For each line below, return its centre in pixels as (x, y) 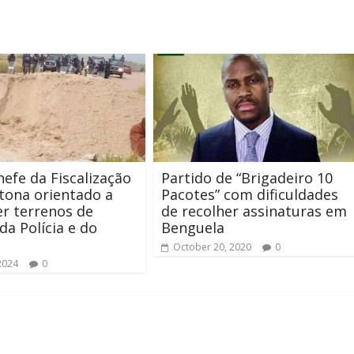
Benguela (193, 227)
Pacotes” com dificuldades (250, 194)
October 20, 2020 (212, 247)
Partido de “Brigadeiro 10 (247, 177)
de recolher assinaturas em (254, 211)
